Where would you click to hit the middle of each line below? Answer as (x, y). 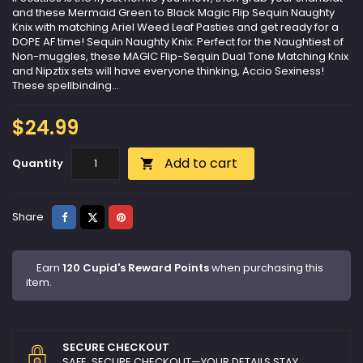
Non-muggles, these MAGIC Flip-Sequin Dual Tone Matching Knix (180, 57)
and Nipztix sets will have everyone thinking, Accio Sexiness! (168, 71)
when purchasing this (266, 268)
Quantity (38, 164)
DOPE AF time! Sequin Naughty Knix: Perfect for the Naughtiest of (178, 42)
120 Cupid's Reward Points (136, 268)
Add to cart (201, 164)
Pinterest (147, 216)
